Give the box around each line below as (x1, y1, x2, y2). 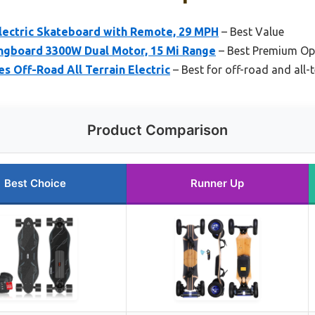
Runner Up (191, 176, 244, 190)
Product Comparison (87, 121, 228, 139)
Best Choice (4, 176, 66, 190)
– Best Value (219, 25, 284, 38)
